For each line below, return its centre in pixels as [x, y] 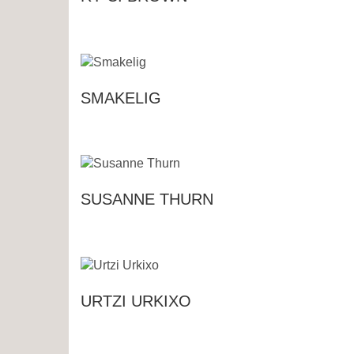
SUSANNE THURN [147, 200]
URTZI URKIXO [136, 301]
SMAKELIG [121, 98]
